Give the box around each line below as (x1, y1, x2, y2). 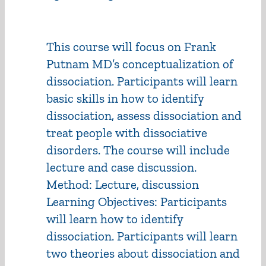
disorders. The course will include (46, 142, 230, 157)
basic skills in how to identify (46, 90, 204, 106)
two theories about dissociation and (46, 245, 240, 261)
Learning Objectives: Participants (46, 194, 227, 209)
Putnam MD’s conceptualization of (46, 56, 233, 71)
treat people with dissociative (46, 125, 207, 140)
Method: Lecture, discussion (46, 176, 199, 192)
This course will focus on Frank (46, 39, 216, 54)
